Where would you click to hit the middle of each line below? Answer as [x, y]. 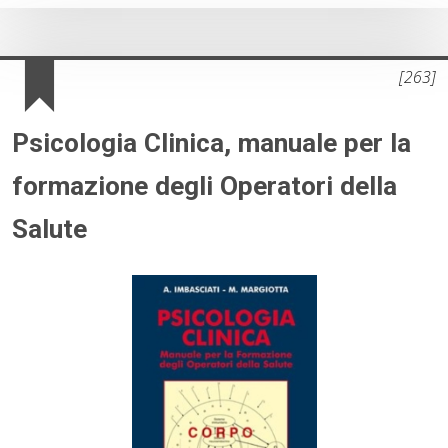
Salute [49, 229]
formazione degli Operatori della [204, 186]
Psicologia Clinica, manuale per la [211, 143]
